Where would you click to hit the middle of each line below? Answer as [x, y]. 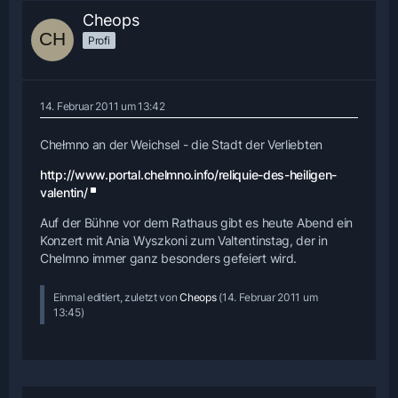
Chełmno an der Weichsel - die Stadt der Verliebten [181, 144]
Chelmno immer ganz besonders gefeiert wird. [169, 258]
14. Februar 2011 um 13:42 [103, 106]
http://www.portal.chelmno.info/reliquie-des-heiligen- [189, 174]
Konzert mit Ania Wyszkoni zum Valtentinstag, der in [184, 240]
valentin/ [64, 192]
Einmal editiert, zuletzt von [117, 297]
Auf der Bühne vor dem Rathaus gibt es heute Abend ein [197, 222]
